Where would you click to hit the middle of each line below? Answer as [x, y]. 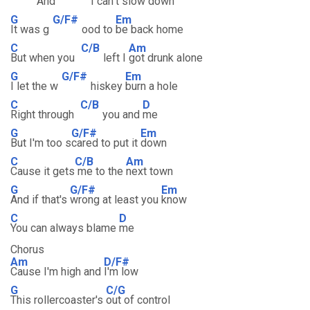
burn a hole [152, 86]
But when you [44, 58]
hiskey [108, 86]
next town [149, 171]
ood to [99, 29]
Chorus [27, 249]
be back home [149, 29]
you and [122, 115]
